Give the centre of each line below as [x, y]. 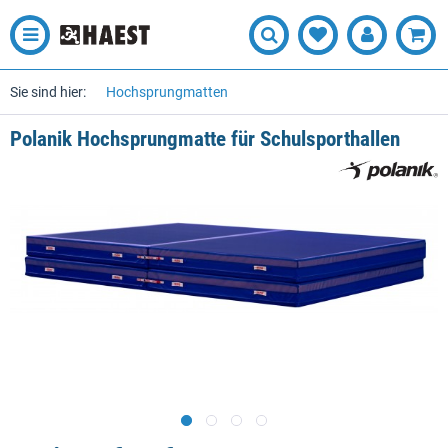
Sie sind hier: [48, 92]
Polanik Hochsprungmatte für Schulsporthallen [205, 139]
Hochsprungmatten [167, 92]
